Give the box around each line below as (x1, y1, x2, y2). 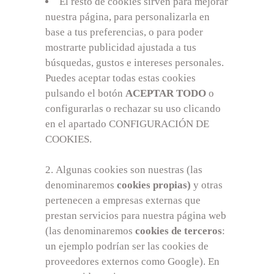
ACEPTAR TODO (125, 87, 206, 99)
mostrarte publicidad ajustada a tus (45, 41, 196, 53)
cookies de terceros (135, 225, 222, 237)
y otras (191, 179, 223, 191)
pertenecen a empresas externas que (45, 194, 201, 206)
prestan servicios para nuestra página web (45, 210, 226, 221)
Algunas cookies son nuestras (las (56, 164, 202, 176)
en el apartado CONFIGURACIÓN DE (45, 117, 209, 130)
